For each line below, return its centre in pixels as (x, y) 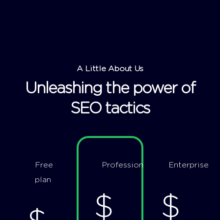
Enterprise (189, 165)
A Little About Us (110, 69)
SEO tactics (110, 108)
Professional (126, 165)
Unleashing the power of (110, 88)
